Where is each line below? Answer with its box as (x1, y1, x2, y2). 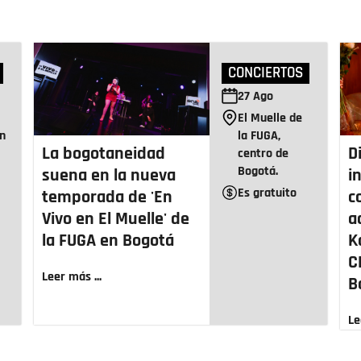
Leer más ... (42, 268, 102, 285)
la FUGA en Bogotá (42, 229, 174, 252)
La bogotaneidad (42, 142, 165, 165)
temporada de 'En (42, 185, 172, 209)
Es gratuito (238, 184, 297, 201)
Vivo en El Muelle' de (42, 207, 189, 230)
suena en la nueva (42, 164, 176, 187)
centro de (238, 144, 289, 162)
